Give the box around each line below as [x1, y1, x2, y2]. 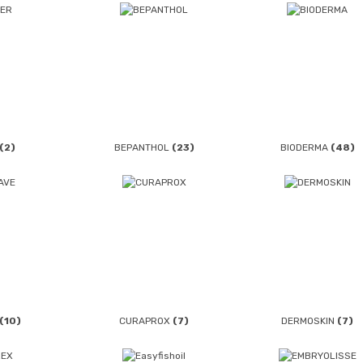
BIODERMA [280, 142, 331, 154]
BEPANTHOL [113, 142, 172, 154]
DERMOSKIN [281, 314, 338, 327]
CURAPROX [119, 314, 173, 327]
